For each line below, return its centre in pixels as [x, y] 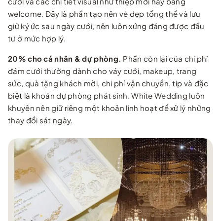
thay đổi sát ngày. [40, 120]
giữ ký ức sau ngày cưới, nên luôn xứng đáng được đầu [106, 26]
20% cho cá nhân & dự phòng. [65, 58]
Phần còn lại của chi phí [165, 58]
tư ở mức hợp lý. [37, 38]
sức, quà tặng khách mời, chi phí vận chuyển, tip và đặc [108, 83]
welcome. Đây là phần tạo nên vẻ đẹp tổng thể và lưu [104, 13]
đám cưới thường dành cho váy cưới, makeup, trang [102, 71]
